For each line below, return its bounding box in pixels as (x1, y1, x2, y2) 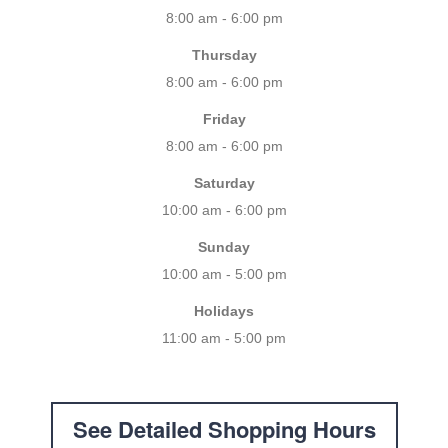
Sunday (198, 239, 250, 256)
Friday (202, 111, 246, 128)
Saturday (193, 175, 255, 192)
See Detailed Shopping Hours (72, 413, 376, 446)
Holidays (194, 303, 254, 320)
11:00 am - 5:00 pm (162, 330, 286, 347)
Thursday (191, 47, 257, 64)
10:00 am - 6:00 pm (161, 202, 287, 219)
